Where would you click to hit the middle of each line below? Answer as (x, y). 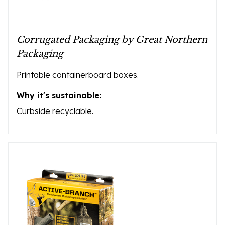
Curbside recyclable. (55, 111)
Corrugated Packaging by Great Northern (112, 40)
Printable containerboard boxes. (78, 75)
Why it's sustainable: (59, 95)
